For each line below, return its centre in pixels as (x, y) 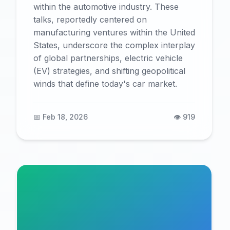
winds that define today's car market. (105, 84)
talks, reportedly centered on (90, 20)
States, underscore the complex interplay (114, 45)
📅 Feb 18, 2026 (61, 117)
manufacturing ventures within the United (114, 32)
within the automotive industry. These (106, 7)
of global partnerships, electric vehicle (108, 58)
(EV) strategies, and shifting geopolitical (109, 71)
